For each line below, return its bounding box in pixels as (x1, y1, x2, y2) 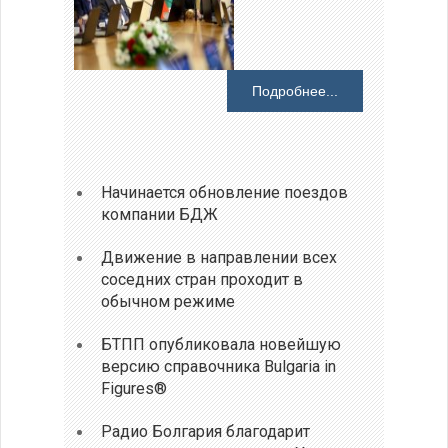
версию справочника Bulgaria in (101, 356, 337, 376)
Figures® (101, 378, 168, 398)
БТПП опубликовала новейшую (101, 334, 342, 354)
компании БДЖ (101, 204, 219, 224)
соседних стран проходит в (101, 269, 304, 289)
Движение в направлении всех (101, 247, 338, 267)
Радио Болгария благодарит (101, 421, 311, 441)
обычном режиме (101, 291, 236, 311)
